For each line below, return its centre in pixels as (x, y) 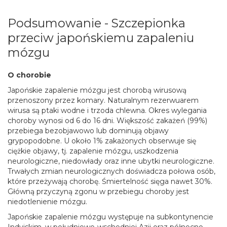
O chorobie (30, 75)
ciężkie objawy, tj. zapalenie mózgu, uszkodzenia (93, 151)
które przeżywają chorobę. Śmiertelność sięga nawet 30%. (110, 181)
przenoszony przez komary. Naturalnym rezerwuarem (103, 100)
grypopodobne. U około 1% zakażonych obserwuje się (102, 141)
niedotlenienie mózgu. (47, 202)
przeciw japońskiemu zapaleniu (101, 38)
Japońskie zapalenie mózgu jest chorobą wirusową (97, 90)
